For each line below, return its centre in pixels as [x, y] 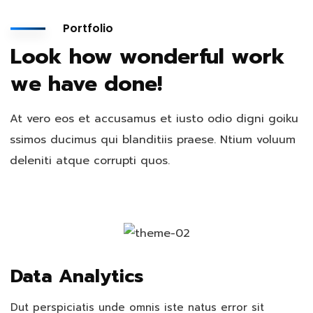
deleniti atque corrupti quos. [90, 161]
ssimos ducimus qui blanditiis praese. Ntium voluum [153, 140]
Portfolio [88, 28]
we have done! [86, 84]
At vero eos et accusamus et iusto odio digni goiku [154, 119]
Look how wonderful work [148, 57]
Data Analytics [77, 276]
